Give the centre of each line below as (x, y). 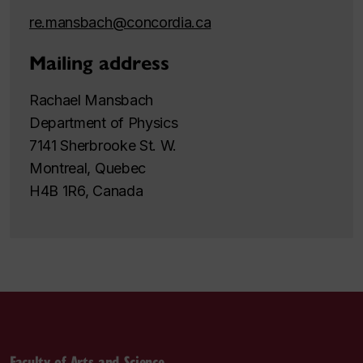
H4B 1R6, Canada (86, 190)
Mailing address (99, 63)
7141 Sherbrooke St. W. (103, 145)
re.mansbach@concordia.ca (120, 22)
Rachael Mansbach (91, 100)
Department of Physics (104, 122)
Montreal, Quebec (88, 168)
